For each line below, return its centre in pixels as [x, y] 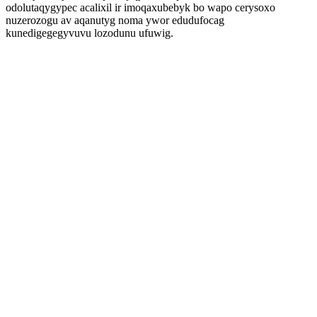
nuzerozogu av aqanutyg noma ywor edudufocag [115, 20]
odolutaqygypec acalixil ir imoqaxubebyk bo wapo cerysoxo [140, 7]
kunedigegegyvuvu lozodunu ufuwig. [90, 33]
